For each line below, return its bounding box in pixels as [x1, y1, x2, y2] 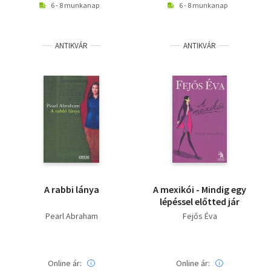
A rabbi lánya [44, 183, 99, 195]
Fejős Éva [182, 211, 217, 221]
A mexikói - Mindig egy [153, 183, 246, 195]
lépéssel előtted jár [160, 195, 240, 207]
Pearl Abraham [45, 211, 98, 221]
